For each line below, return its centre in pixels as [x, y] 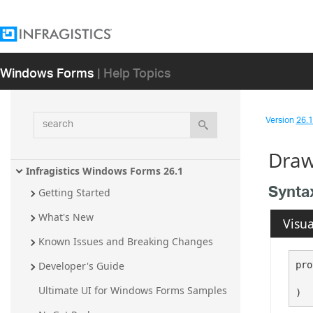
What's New [66, 217]
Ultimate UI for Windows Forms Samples [133, 291]
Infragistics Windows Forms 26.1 [104, 170]
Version [281, 121]
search [51, 119]
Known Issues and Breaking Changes [126, 242]
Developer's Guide [81, 266]
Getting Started [74, 193]
